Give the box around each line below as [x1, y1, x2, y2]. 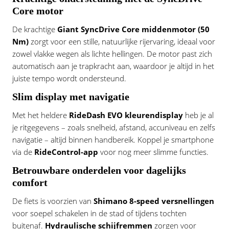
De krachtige [12, 24, 57, 34]
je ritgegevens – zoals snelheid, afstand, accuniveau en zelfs [12, 122, 215, 132]
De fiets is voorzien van [12, 195, 94, 206]
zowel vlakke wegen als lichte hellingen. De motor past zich [12, 48, 212, 59]
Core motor [12, 5, 63, 16]
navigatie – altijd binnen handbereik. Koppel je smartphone [12, 134, 214, 145]
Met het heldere [12, 109, 69, 120]
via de [12, 146, 34, 157]
